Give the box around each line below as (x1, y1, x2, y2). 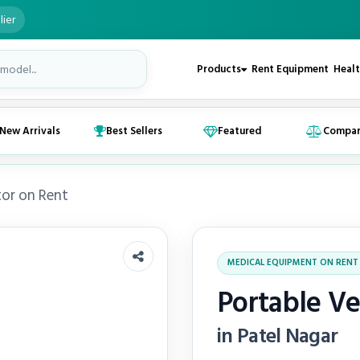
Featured (217, 122, 261, 140)
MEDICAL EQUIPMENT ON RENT (227, 256, 358, 270)
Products (197, 60, 242, 78)
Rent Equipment (252, 60, 329, 78)
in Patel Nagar (217, 319, 338, 353)
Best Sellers (105, 122, 162, 140)
